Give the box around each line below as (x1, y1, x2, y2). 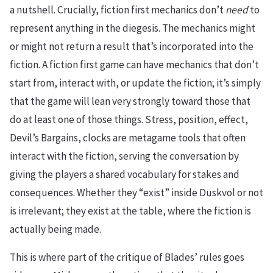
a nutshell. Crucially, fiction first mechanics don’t (10, 3, 225, 17)
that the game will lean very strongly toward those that (10, 94, 250, 108)
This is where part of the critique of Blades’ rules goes (10, 250, 244, 264)
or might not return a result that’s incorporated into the (10, 40, 253, 54)
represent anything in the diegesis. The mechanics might (10, 21, 255, 35)
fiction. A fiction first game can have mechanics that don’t (10, 58, 259, 72)
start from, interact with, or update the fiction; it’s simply (10, 76, 261, 90)
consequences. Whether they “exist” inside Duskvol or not (10, 186, 263, 200)
